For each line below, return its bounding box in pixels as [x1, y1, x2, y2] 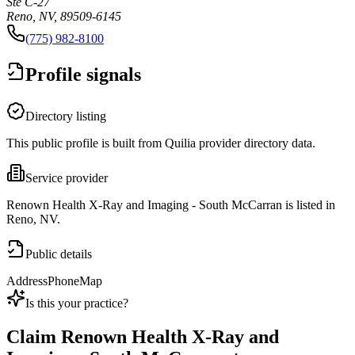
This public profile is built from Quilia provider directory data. [6, 136, 315, 151]
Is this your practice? [25, 296, 128, 311]
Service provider [25, 171, 108, 185]
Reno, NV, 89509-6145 [6, 10, 121, 24]
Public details [25, 247, 92, 261]
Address [6, 274, 48, 288]
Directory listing [25, 109, 106, 124]
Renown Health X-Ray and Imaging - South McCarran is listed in [6, 198, 335, 212]
